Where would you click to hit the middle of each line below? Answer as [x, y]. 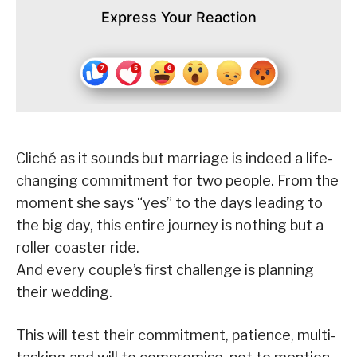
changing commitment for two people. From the [177, 181]
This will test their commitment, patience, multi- [176, 335]
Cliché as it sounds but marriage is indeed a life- [175, 159]
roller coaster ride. [78, 248]
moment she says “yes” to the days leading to [169, 203]
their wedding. [64, 292]
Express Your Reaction [178, 18]
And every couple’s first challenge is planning [165, 270]
